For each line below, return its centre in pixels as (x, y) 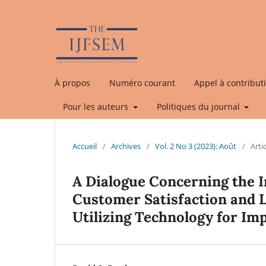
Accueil (85, 146)
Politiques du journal (199, 106)
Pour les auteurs (97, 106)
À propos (72, 83)
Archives (126, 146)
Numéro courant (142, 83)
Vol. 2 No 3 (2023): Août (196, 146)
